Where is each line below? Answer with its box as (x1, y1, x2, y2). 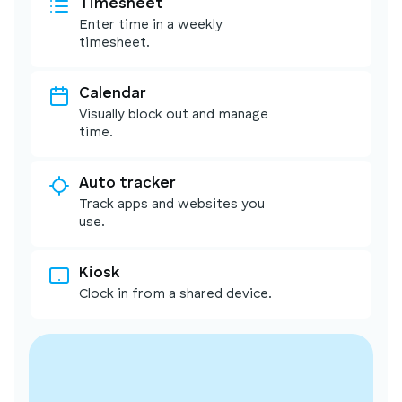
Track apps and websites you (79, 197, 265, 212)
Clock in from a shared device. (79, 287, 272, 301)
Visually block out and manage (79, 108, 268, 122)
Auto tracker (79, 175, 176, 191)
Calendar (79, 85, 146, 101)
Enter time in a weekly (79, 18, 223, 32)
